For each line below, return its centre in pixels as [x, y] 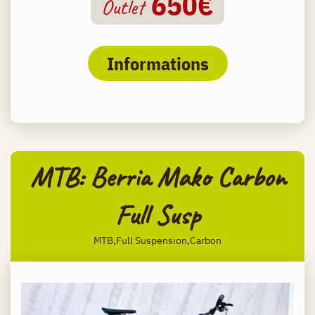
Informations [157, 64]
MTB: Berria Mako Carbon [157, 178]
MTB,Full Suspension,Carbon [157, 241]
